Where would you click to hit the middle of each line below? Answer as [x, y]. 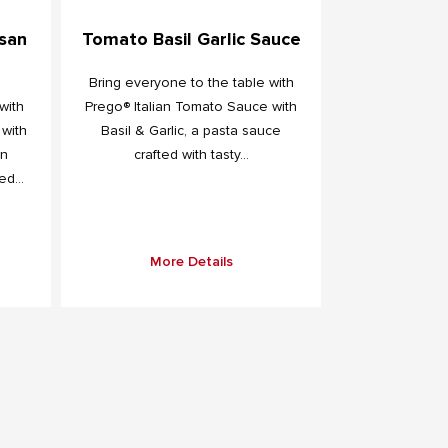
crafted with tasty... [191, 154]
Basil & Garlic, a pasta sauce [191, 130]
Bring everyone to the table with [191, 82]
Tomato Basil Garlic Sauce [191, 38]
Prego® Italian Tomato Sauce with [191, 106]
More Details [191, 261]
